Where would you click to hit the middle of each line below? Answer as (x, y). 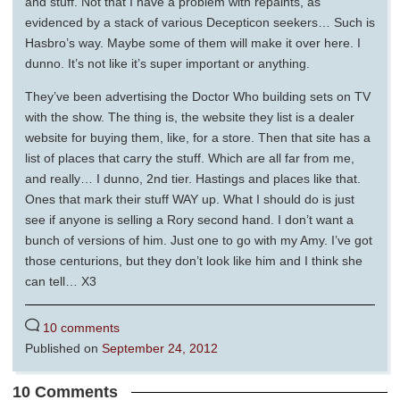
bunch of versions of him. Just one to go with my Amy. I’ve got (199, 241)
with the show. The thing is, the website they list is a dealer (190, 117)
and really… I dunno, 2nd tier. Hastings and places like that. (193, 179)
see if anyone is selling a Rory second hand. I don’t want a (189, 220)
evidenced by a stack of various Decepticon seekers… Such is (200, 23)
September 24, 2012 (160, 349)
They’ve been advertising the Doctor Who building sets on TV (198, 97)
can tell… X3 (61, 282)
